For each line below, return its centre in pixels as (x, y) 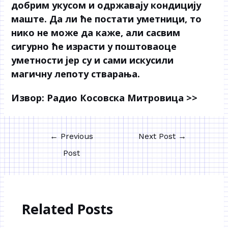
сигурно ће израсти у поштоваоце (94, 47)
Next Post (159, 137)
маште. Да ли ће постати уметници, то (107, 19)
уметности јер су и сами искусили (93, 60)
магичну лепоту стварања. (76, 74)
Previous (75, 137)
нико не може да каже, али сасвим (96, 33)
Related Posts (67, 209)
